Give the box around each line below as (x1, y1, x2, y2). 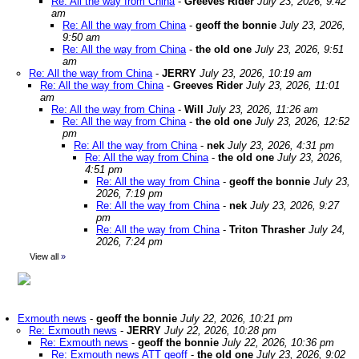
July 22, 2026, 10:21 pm (180, 313, 292, 325)
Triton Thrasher (229, 224, 305, 236)
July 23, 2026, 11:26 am (207, 103, 318, 115)
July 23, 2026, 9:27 (250, 200, 339, 212)
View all (30, 252, 58, 261)
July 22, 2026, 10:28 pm (164, 325, 276, 337)
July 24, (309, 224, 345, 236)
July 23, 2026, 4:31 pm (228, 139, 334, 151)
